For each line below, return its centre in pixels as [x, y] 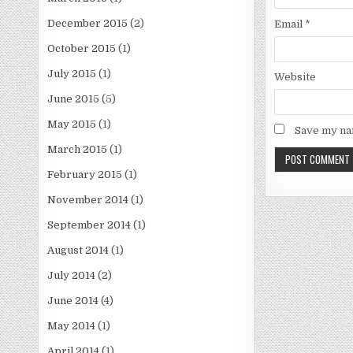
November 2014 [88, 200]
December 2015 [88, 24]
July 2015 [72, 74]
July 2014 [72, 276]
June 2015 [74, 99]
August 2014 [78, 251]
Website [295, 76]
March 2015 [78, 150]
